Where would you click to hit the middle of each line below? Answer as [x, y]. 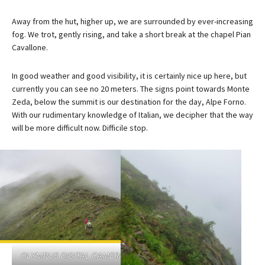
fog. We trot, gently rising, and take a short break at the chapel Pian [131, 34]
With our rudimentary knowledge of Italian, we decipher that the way [132, 114]
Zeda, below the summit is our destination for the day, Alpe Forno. [129, 101]
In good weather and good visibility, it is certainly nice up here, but [129, 75]
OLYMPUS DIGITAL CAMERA [72, 255]
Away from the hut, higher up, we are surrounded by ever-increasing [132, 21]
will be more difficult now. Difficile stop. [80, 127]
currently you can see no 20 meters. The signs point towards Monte [131, 88]
